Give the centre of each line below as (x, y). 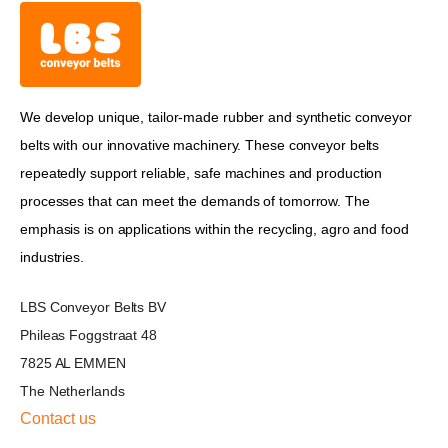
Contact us (58, 419)
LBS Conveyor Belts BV (93, 307)
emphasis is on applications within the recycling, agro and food (214, 228)
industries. (52, 256)
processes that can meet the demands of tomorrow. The (195, 200)
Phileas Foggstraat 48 (88, 335)
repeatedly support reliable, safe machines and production (201, 172)
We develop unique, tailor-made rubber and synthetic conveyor (216, 116)
